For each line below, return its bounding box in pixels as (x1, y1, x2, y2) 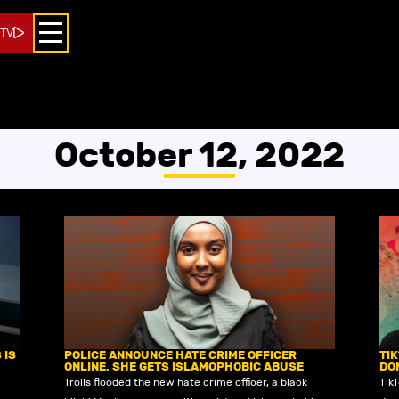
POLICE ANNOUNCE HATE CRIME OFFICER (64, 347, 297, 362)
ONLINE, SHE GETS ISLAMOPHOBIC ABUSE (64, 359, 305, 374)
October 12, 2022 (54, 134, 345, 175)
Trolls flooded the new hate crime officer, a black (64, 375, 308, 388)
